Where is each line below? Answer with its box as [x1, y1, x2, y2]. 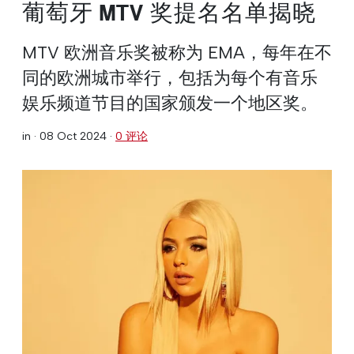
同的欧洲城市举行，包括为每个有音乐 [22, 66, 318, 88]
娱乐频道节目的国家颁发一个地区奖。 [22, 92, 318, 113]
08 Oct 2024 [40, 128, 107, 143]
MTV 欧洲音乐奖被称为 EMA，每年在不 [22, 41, 332, 62]
